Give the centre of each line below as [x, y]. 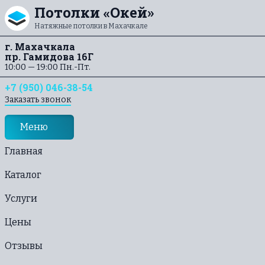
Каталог [23, 175]
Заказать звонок [38, 100]
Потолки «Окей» [94, 12]
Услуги [21, 198]
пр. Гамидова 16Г [49, 56]
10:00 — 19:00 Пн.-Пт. [48, 67]
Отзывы [24, 246]
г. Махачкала [40, 46]
